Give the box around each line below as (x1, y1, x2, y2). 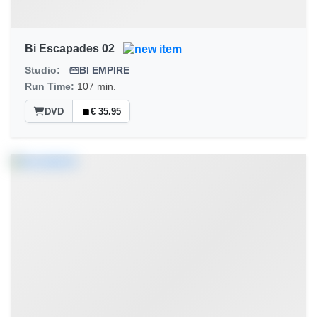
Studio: (25, 64, 60, 76)
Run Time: (25, 81, 77, 93)
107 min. (77, 81, 116, 93)
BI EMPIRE (79, 64, 129, 76)
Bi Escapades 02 (25, 42, 115, 54)
